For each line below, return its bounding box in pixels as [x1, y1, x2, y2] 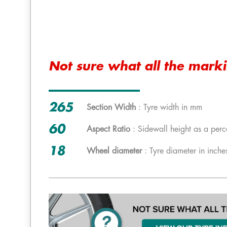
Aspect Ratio [87, 125, 130, 133]
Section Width [87, 103, 136, 111]
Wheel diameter [87, 147, 142, 155]
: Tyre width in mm [136, 103, 202, 111]
